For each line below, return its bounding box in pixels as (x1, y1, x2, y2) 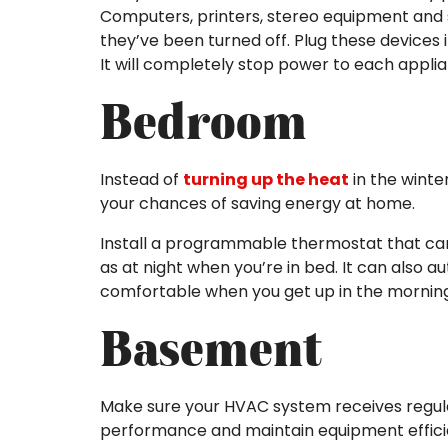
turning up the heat (183, 168, 349, 192)
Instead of (100, 168, 183, 192)
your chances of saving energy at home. (100, 192, 415, 216)
